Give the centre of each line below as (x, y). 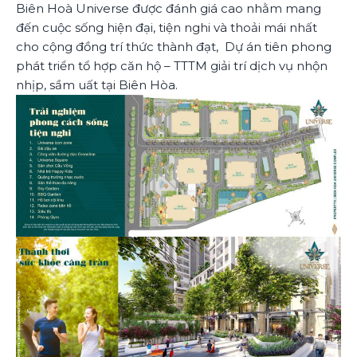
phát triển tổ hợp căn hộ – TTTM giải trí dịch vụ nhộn (172, 65)
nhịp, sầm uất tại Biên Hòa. (97, 84)
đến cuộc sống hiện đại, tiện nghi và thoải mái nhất (167, 27)
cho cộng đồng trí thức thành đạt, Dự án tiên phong (174, 46)
